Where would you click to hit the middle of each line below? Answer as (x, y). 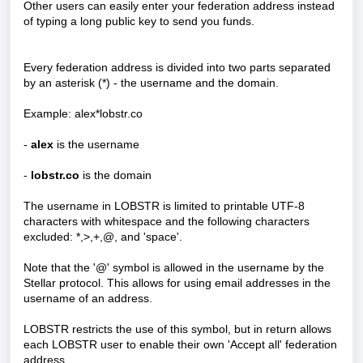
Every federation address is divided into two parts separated (177, 68)
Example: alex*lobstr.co (83, 114)
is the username (96, 145)
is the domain (115, 175)
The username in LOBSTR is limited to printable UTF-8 (164, 206)
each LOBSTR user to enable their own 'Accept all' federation (180, 345)
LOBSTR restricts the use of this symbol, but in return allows (177, 329)
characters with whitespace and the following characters (167, 222)
